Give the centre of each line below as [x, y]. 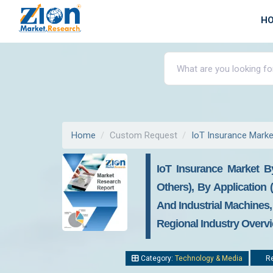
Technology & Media [209, 258]
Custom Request [144, 135]
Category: [157, 258]
